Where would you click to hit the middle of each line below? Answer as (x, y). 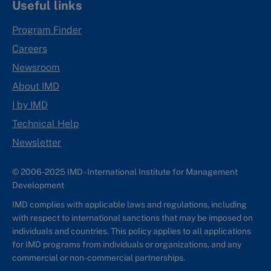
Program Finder (47, 30)
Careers (30, 49)
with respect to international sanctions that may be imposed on (132, 218)
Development (38, 185)
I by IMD (30, 105)
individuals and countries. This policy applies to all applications (132, 231)
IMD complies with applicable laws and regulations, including (129, 205)
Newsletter (37, 143)
